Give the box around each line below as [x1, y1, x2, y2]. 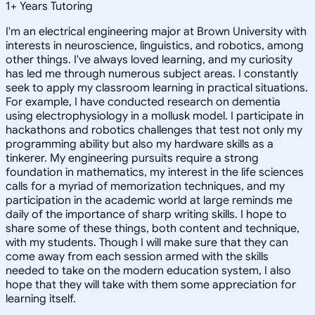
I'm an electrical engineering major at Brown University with [6, 24, 307, 39]
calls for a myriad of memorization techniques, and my [6, 179, 285, 193]
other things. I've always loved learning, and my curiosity [6, 52, 292, 67]
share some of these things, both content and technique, [6, 221, 300, 236]
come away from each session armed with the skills [6, 249, 269, 264]
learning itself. [6, 291, 76, 306]
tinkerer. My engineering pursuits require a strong [6, 150, 259, 165]
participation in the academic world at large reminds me [6, 193, 292, 207]
